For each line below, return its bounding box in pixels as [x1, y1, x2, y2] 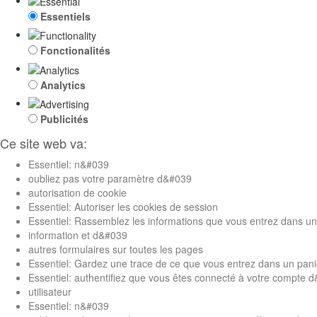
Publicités [40, 111, 88, 126]
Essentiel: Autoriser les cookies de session [28, 199, 218, 214]
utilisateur [28, 284, 71, 299]
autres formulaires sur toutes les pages [28, 241, 203, 256]
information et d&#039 [28, 227, 127, 242]
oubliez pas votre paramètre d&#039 [28, 171, 192, 185]
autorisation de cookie [28, 185, 127, 200]
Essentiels [40, 8, 91, 23]
